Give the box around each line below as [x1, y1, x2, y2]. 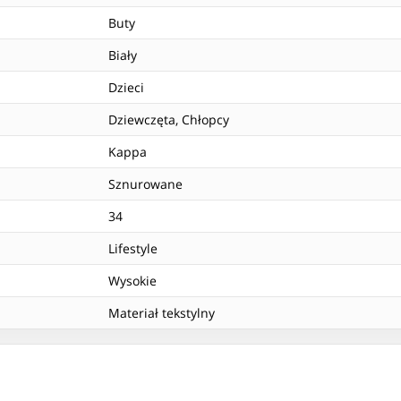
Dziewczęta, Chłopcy [108, 111, 229, 129]
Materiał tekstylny [108, 304, 215, 322]
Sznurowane [108, 175, 183, 193]
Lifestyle [108, 240, 158, 258]
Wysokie [108, 272, 157, 290]
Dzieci [108, 79, 144, 97]
